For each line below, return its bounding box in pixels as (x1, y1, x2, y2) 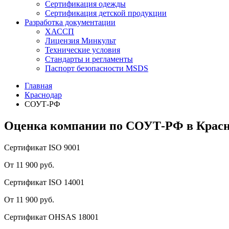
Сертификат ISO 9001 (4, 143, 80, 152)
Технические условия (45, 45, 120, 54)
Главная (25, 81, 52, 90)
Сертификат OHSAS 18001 (4, 212, 99, 221)
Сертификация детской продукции (45, 9, 167, 17)
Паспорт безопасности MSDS (45, 64, 148, 73)
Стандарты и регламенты (45, 55, 133, 63)
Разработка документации (25, 18, 116, 27)
